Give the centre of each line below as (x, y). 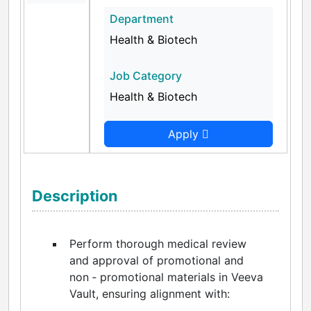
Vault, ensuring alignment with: (150, 293)
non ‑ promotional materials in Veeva (166, 277)
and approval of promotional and (157, 260)
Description (75, 195)
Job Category (146, 75)
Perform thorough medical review (158, 243)
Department (142, 18)
